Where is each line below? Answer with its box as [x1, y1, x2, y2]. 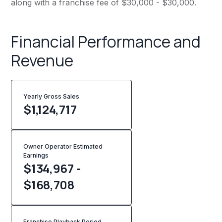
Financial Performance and [11, 31, 201, 53]
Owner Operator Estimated [23, 143, 103, 151]
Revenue [11, 50, 74, 72]
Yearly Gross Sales [23, 93, 83, 101]
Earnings [23, 152, 49, 160]
